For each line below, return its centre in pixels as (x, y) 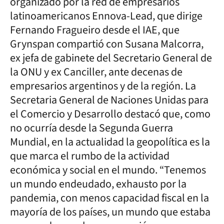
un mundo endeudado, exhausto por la (98, 184)
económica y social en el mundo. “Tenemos (108, 170)
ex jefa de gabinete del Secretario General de (111, 58)
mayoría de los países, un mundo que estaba (110, 212)
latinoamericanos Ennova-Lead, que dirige (106, 16)
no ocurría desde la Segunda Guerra (91, 128)
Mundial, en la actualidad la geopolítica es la (110, 142)
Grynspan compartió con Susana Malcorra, (107, 44)
